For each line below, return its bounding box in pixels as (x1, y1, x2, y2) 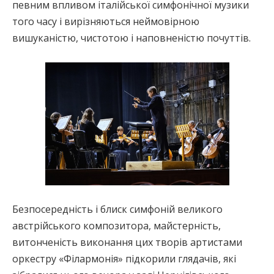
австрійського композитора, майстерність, (12, 218, 221, 232)
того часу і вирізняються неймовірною (12, 14, 199, 28)
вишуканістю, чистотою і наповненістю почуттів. (12, 31, 251, 45)
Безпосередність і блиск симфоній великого (12, 202, 223, 216)
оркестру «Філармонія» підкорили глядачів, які (12, 251, 236, 265)
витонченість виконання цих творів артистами (12, 235, 242, 249)
